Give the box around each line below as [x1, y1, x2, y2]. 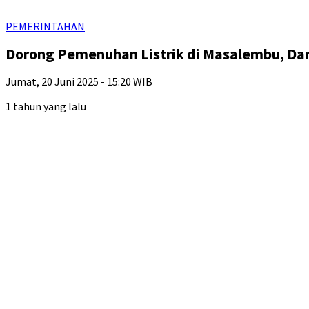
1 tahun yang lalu [6, 99, 86, 113]
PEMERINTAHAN [6, 19, 85, 33]
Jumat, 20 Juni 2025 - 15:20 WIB [6, 74, 152, 88]
